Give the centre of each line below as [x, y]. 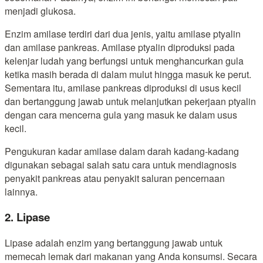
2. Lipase [27, 217]
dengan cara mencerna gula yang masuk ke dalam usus [121, 114]
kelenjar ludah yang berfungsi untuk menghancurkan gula [124, 60]
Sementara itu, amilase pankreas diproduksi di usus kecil [123, 87]
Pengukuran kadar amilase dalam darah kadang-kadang [122, 151]
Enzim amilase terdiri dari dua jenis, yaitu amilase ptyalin [123, 33]
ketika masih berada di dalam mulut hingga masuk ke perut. [128, 74]
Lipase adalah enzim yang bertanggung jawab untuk [114, 242]
